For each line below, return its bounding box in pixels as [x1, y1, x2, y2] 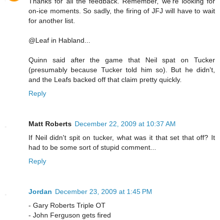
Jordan [28, 187, 52, 195]
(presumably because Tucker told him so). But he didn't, [28, 65, 215, 74]
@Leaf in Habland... [28, 36, 90, 44]
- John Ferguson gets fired [28, 211, 111, 219]
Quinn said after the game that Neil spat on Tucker [28, 55, 215, 64]
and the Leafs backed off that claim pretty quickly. [28, 75, 182, 83]
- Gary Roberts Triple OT [28, 201, 106, 209]
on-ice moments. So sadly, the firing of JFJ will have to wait [28, 6, 215, 15]
